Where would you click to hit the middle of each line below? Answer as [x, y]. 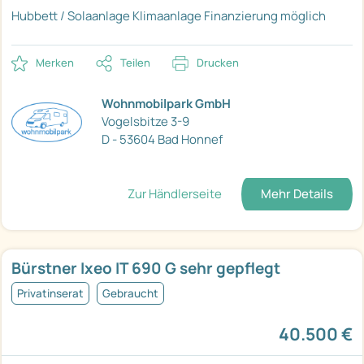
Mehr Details [297, 194]
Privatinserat [50, 294]
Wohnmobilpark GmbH [166, 104]
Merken [55, 63]
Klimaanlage [167, 16]
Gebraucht [130, 294]
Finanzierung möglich [265, 16]
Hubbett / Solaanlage [71, 16]
